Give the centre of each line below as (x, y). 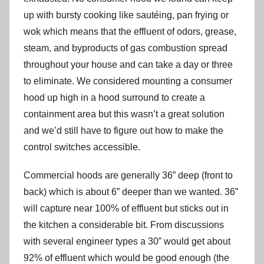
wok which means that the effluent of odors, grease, (130, 32)
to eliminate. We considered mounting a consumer (128, 81)
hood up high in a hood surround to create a (114, 98)
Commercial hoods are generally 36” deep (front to (128, 176)
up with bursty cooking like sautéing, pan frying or (126, 15)
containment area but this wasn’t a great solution (124, 114)
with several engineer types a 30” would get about (127, 242)
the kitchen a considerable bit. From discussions (124, 225)
